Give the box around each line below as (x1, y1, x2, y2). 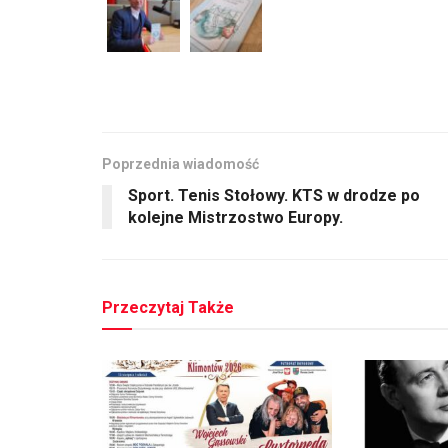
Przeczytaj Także (102, 298, 234, 318)
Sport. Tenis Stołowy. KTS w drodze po (128, 186, 420, 206)
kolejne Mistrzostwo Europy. (128, 208, 343, 228)
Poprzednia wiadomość (102, 156, 259, 173)
